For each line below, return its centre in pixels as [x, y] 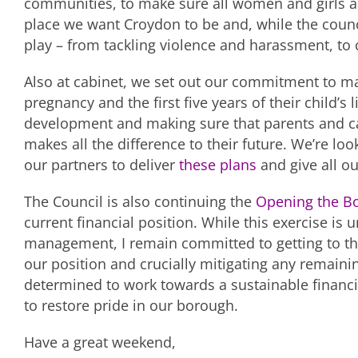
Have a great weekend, [100, 342]
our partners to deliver [101, 165]
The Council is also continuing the [140, 202]
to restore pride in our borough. [131, 306]
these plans [218, 165]
